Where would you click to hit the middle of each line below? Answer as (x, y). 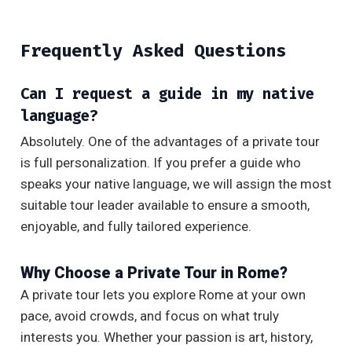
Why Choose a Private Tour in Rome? (154, 273)
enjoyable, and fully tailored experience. (136, 227)
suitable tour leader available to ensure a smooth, (165, 205)
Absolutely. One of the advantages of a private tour (170, 142)
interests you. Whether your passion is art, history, (167, 337)
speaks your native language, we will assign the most (176, 184)
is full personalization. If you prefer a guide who (161, 163)
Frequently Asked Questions (153, 51)
